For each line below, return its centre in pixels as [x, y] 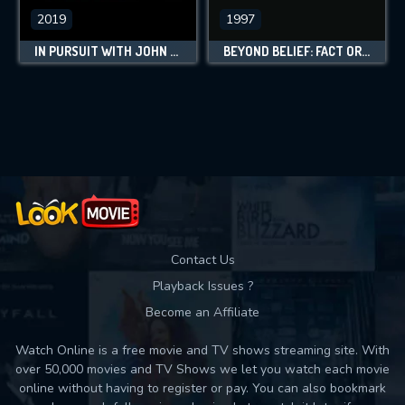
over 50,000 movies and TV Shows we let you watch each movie [202, 369]
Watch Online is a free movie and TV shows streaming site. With [202, 350]
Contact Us [202, 260]
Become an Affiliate [202, 312]
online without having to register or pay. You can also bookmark [202, 388]
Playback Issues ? [202, 286]
